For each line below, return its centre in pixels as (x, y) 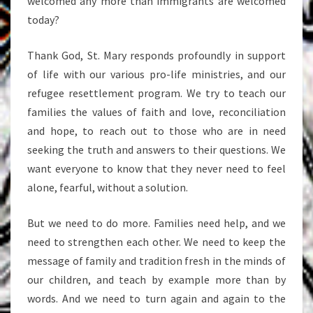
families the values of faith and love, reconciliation (156, 112)
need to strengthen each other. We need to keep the (156, 242)
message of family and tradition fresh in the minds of (156, 261)
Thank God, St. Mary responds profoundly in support (156, 55)
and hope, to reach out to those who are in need (156, 131)
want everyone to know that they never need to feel (156, 168)
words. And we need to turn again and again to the (156, 298)
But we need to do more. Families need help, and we (156, 223)
